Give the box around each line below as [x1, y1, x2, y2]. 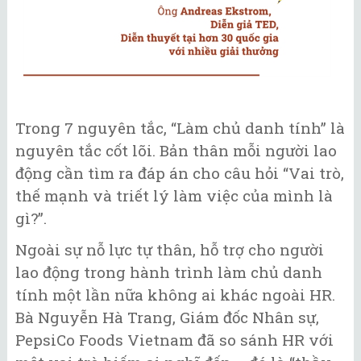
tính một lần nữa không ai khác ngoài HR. [15, 284, 335, 305]
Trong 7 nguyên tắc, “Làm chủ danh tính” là [15, 118, 345, 139]
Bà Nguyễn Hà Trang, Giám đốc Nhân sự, [15, 306, 319, 327]
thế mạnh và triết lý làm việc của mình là [15, 185, 333, 206]
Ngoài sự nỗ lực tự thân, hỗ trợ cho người [15, 239, 324, 259]
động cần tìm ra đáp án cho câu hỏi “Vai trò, [15, 163, 344, 184]
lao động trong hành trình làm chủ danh [15, 261, 322, 282]
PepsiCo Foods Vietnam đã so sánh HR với [15, 329, 334, 350]
